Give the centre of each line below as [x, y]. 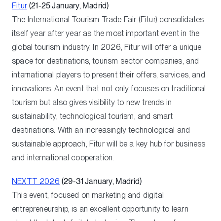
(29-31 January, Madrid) [102, 181]
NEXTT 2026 [36, 181]
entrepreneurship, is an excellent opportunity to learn [100, 209]
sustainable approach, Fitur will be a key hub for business [109, 144]
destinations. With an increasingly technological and [101, 130]
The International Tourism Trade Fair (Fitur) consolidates [108, 19]
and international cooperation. [63, 157]
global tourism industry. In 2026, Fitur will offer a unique [107, 47]
